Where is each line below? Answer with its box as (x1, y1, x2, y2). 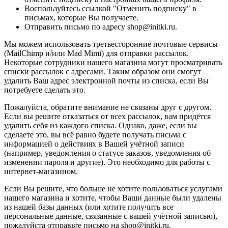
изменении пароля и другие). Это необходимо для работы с (4, 157, 210, 166)
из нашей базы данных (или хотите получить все (4, 202, 174, 211)
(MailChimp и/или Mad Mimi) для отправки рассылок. (4, 48, 189, 58)
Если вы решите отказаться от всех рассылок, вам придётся (4, 111, 211, 121)
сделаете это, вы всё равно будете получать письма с (4, 130, 186, 139)
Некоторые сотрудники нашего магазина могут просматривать (4, 58, 222, 67)
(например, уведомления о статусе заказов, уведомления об (4, 148, 211, 157)
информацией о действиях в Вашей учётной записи (4, 139, 184, 148)
